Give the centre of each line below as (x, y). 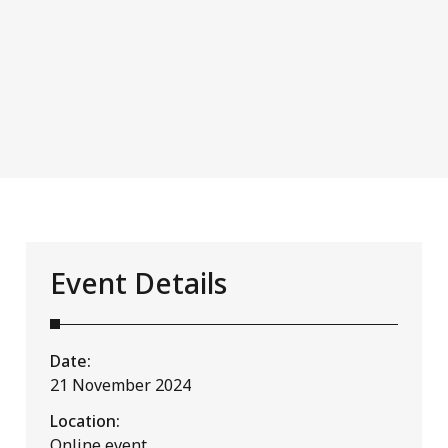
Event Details (138, 282)
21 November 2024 (120, 384)
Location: (84, 420)
